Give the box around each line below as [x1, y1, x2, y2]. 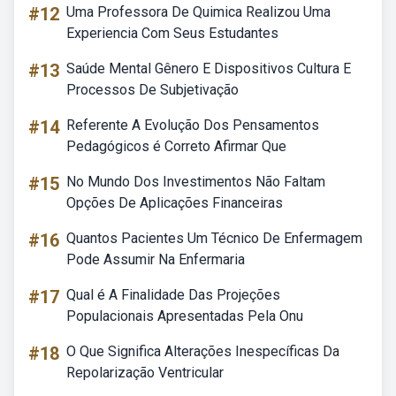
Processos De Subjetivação [66, 81, 239, 98]
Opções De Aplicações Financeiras [66, 194, 283, 211]
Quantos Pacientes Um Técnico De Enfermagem [66, 230, 362, 247]
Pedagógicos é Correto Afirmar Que [66, 138, 286, 155]
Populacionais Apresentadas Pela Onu [66, 308, 303, 324]
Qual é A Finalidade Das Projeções [66, 286, 280, 303]
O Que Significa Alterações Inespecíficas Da [66, 343, 339, 360]
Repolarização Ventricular [66, 364, 224, 381]
